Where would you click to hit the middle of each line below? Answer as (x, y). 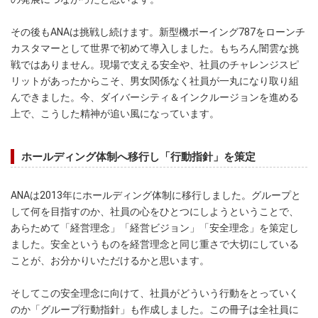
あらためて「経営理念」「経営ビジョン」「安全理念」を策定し (155, 227)
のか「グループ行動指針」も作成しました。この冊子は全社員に (155, 309)
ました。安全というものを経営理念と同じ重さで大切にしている (155, 244)
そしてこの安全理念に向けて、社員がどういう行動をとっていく (155, 293)
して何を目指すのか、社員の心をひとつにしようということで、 (155, 211)
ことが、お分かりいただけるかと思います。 (110, 260)
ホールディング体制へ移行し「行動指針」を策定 (138, 157)
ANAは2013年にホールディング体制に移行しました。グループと (156, 195)
